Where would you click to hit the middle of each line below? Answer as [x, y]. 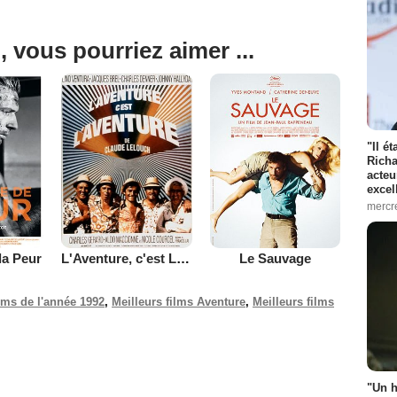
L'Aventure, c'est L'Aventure [183, 258]
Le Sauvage [275, 258]
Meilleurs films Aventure [179, 301]
